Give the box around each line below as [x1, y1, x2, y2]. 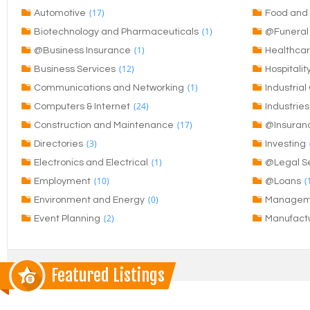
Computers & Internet [34, 102, 130, 111]
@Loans [264, 176, 301, 186]
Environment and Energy [34, 195, 145, 205]
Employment [34, 176, 91, 186]
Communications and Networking [34, 83, 184, 93]
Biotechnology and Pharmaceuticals [34, 27, 199, 37]
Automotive [34, 8, 86, 18]
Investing [264, 139, 306, 149]
